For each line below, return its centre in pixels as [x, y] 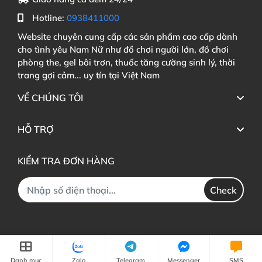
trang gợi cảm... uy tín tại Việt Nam [89, 75]
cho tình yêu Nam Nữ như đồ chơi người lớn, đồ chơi [123, 49]
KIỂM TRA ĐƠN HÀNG [66, 161]
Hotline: [49, 18]
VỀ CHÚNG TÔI [50, 98]
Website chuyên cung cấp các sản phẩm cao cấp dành [127, 37]
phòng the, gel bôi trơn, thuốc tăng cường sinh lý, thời [126, 62]
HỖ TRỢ [35, 129]
